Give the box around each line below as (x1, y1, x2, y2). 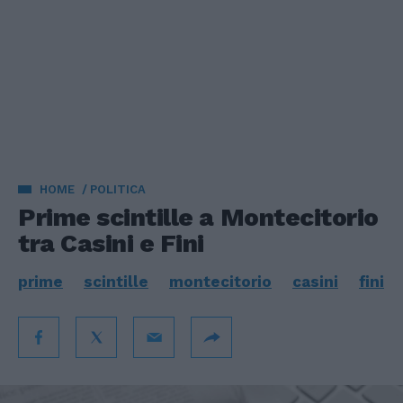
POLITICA (90, 183, 146, 196)
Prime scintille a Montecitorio (18, 202, 379, 232)
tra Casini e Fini (18, 228, 205, 258)
